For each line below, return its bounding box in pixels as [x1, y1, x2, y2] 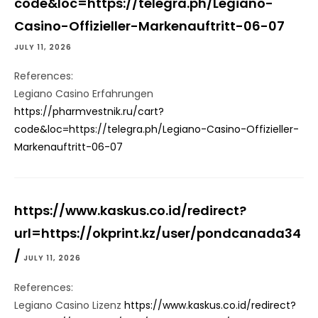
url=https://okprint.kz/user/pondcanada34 [14, 224, 301, 243]
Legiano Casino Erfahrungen [14, 87, 153, 102]
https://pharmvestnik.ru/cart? [14, 104, 164, 119]
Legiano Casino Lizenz [14, 298, 124, 313]
